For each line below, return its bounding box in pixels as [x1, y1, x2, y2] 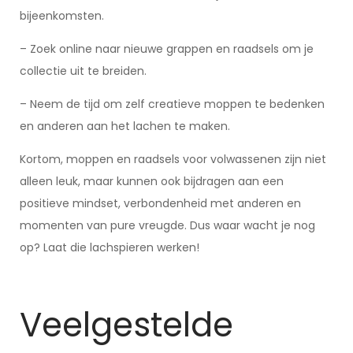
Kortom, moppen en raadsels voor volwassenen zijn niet [20, 151, 326, 167]
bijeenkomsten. [20, 8, 104, 24]
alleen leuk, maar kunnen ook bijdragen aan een [20, 173, 284, 189]
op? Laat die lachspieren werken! [20, 240, 199, 255]
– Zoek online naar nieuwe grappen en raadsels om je [20, 41, 314, 57]
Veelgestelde [20, 302, 233, 348]
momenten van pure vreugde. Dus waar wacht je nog [20, 217, 315, 233]
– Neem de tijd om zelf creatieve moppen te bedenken [20, 96, 325, 112]
